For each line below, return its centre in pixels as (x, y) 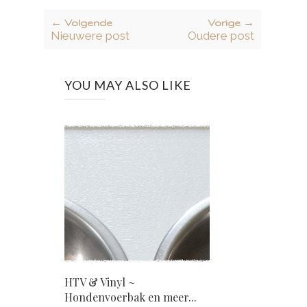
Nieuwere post (90, 36)
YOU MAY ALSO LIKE (128, 85)
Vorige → (231, 23)
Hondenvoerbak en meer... (131, 297)
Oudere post (221, 36)
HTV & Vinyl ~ (100, 282)
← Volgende (82, 23)
